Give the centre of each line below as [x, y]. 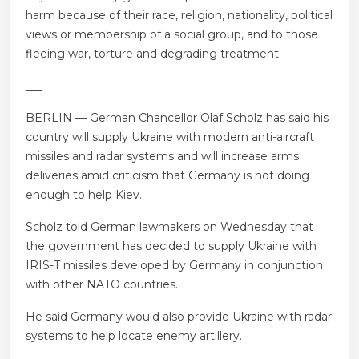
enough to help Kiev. [84, 195]
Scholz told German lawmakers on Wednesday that [169, 227]
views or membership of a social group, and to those [172, 35]
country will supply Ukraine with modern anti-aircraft [170, 137]
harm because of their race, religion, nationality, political [179, 16]
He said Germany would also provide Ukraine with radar [179, 317]
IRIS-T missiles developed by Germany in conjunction [174, 266]
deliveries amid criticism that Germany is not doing [167, 176]
